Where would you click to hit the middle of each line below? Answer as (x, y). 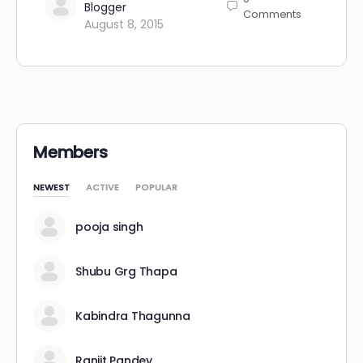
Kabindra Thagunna (133, 316)
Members (70, 153)
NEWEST (51, 188)
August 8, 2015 (124, 25)
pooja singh (109, 227)
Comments (272, 14)
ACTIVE (102, 188)
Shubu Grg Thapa (126, 272)
